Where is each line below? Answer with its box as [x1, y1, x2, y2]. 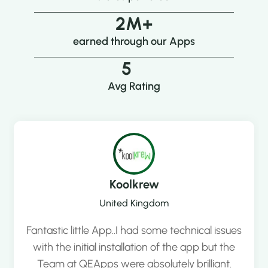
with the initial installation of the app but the [33, 240, 235, 254]
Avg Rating [107, 80, 160, 93]
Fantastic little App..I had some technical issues [26, 224, 242, 237]
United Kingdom [99, 197, 169, 209]
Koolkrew [109, 177, 159, 192]
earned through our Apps [72, 35, 195, 48]
